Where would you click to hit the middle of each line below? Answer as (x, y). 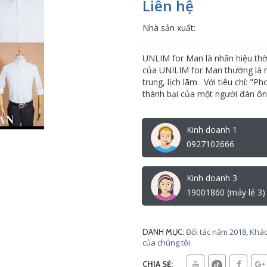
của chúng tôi (166, 243)
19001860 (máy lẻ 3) (226, 192)
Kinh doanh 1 (212, 130)
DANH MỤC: (163, 232)
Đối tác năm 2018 (216, 232)
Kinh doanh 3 (212, 178)
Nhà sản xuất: (169, 28)
